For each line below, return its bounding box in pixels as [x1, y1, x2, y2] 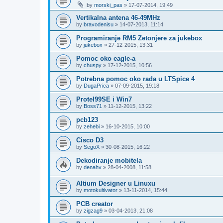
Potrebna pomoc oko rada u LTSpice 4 [76, 75, 195, 83]
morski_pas [94, 1, 122, 8]
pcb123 [76, 115, 98, 123]
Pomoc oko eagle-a [76, 54, 135, 62]
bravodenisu [84, 21, 113, 27]
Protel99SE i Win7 [76, 95, 132, 103]
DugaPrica [84, 82, 109, 89]
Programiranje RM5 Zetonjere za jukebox [76, 34, 202, 42]
